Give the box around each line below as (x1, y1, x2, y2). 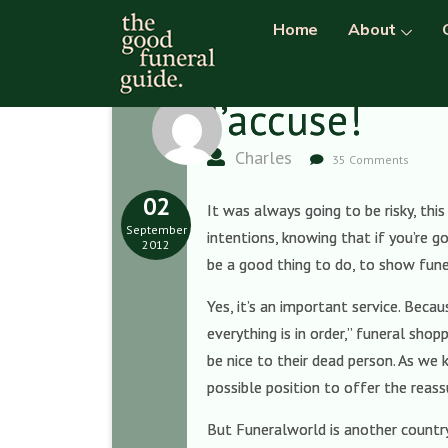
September (125, 222, 187, 237)
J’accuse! (207, 93, 363, 146)
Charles (230, 146, 292, 169)
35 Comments (329, 152, 409, 167)
